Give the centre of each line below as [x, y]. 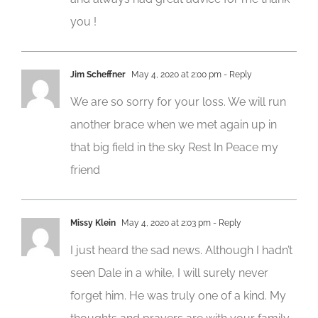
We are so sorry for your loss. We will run [178, 102]
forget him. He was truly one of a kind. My [178, 295]
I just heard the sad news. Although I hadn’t [181, 250]
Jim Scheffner [98, 74]
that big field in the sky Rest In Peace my [174, 147]
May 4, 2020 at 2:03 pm [165, 223]
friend [85, 170]
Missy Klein [93, 223]
